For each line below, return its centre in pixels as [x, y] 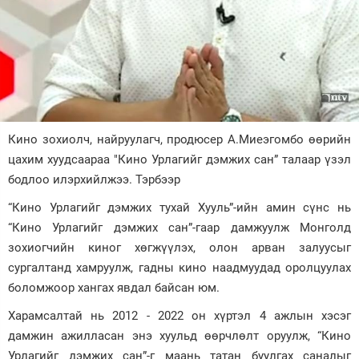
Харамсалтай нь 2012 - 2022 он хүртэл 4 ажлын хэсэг [179, 316]
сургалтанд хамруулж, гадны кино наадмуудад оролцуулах [179, 268]
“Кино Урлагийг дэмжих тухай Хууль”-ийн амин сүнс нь [179, 208]
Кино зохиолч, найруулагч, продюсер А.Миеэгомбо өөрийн [179, 139]
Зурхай [27, 26]
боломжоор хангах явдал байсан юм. [114, 288]
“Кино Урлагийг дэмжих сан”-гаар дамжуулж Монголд [179, 228]
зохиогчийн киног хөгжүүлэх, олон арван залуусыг [179, 248]
